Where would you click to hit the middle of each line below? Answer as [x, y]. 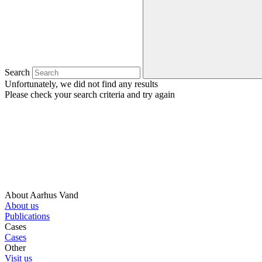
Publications [27, 216]
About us [22, 205]
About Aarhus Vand [42, 195]
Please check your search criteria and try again [90, 94]
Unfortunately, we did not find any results [81, 84]
